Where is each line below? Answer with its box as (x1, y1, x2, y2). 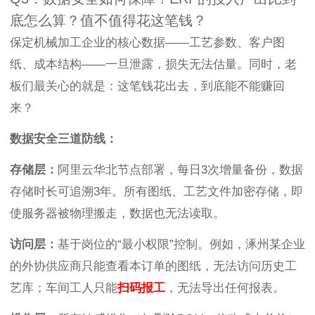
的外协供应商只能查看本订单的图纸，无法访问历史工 (10, 259, 297, 274)
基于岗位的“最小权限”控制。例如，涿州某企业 (58, 238, 305, 252)
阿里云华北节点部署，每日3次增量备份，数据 (58, 163, 303, 177)
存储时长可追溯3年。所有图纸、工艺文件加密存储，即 (10, 185, 303, 199)
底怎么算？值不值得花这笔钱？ (10, 13, 207, 29)
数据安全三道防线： (10, 132, 117, 146)
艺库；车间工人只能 (10, 281, 117, 295)
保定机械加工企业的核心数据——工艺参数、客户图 (10, 36, 285, 50)
